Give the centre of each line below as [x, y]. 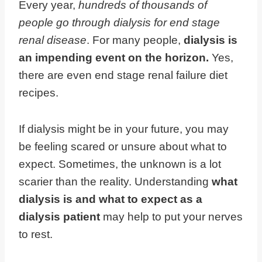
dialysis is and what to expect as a [111, 199]
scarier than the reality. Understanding [115, 182]
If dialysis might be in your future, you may [124, 129]
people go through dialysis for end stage [119, 23]
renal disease [53, 40]
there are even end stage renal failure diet [123, 75]
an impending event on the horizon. [114, 58]
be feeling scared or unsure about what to [123, 147]
